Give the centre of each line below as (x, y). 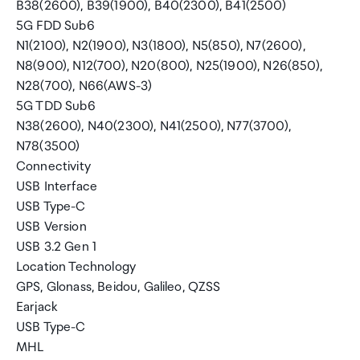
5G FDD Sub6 (55, 26)
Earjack (37, 307)
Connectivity (53, 167)
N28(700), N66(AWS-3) (84, 86)
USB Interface (57, 187)
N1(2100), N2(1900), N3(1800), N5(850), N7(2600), (161, 46)
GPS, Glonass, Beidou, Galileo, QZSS (119, 287)
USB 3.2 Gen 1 (57, 247)
